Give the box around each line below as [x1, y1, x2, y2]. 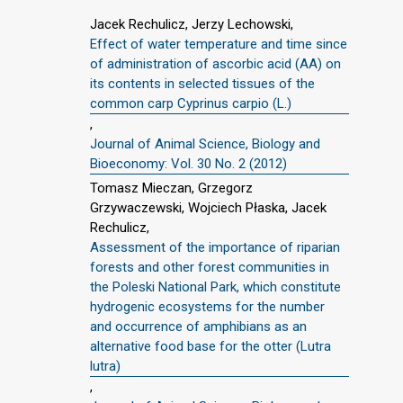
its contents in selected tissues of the [90, 75, 315, 92]
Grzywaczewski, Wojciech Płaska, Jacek [90, 199, 327, 216]
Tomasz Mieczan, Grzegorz [90, 179, 253, 196]
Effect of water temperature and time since [90, 35, 347, 52]
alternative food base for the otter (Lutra [90, 337, 331, 354]
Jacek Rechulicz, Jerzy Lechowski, [90, 15, 293, 32]
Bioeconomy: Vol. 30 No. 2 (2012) [90, 155, 287, 172]
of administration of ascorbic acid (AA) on [90, 55, 341, 72]
